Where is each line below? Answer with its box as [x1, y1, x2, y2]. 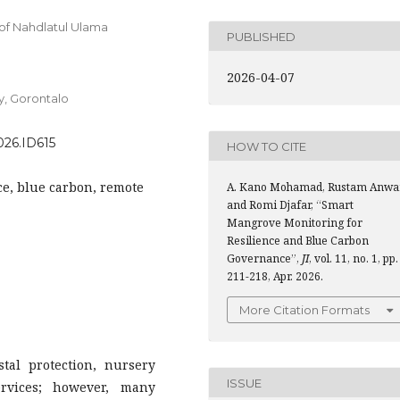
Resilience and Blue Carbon [227, 233, 369, 248]
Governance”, [227, 251, 302, 266]
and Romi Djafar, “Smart [227, 197, 354, 212]
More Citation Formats [239, 303, 370, 317]
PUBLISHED [227, 29, 296, 44]
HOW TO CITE [227, 138, 306, 154]
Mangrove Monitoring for [227, 215, 362, 230]
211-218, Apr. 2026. [227, 269, 323, 284]
